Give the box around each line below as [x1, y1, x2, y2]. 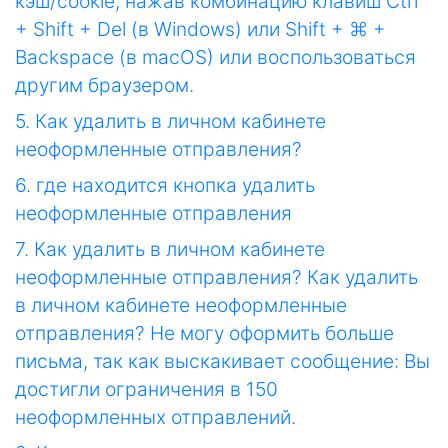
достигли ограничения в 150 [15, 377, 278, 402]
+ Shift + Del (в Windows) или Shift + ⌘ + [15, 17, 386, 42]
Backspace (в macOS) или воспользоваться [15, 45, 416, 70]
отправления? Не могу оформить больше [15, 321, 394, 346]
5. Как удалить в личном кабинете [15, 109, 326, 134]
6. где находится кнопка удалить [15, 173, 315, 198]
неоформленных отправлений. [15, 405, 296, 430]
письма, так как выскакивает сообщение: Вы [15, 349, 430, 374]
